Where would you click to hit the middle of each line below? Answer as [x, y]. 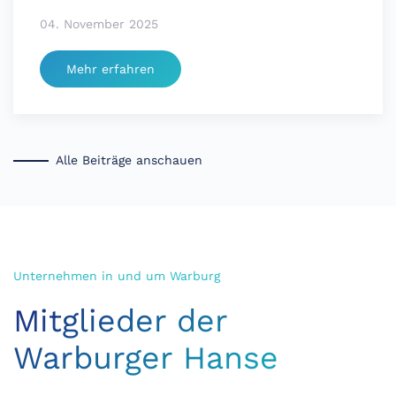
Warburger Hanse [146, 358]
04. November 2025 [99, 23]
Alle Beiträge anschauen [129, 160]
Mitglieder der [121, 320]
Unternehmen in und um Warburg [117, 275]
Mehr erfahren [110, 69]
